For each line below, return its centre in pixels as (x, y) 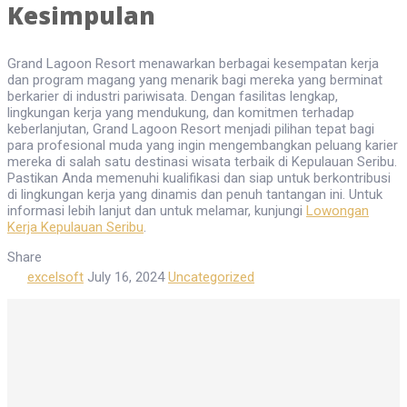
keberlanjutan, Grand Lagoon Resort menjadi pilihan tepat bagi (191, 129)
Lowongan (338, 211)
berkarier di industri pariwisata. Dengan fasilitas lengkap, (173, 97)
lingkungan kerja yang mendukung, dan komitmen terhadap (181, 113)
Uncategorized (211, 278)
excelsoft (55, 278)
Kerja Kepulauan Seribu (75, 228)
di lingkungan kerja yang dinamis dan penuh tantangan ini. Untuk (195, 195)
